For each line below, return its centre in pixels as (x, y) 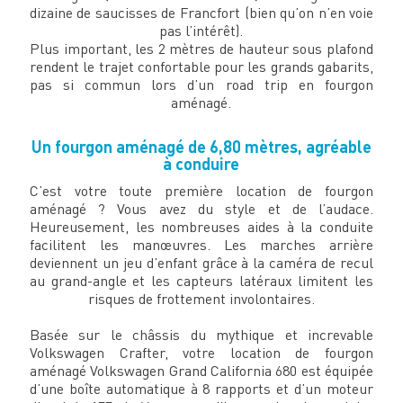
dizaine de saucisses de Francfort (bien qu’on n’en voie (201, 13)
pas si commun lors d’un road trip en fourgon (201, 85)
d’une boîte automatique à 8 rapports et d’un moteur (201, 389)
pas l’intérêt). (201, 31)
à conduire (201, 164)
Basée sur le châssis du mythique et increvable (201, 335)
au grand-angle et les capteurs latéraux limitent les (201, 281)
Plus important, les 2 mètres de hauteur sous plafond (201, 49)
